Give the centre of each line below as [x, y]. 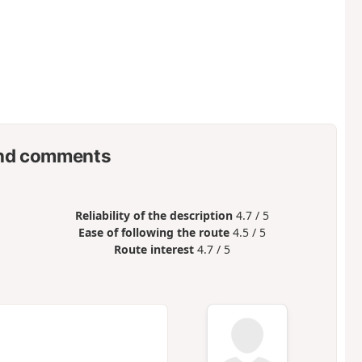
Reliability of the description [154, 215]
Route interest [154, 249]
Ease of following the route [154, 232]
